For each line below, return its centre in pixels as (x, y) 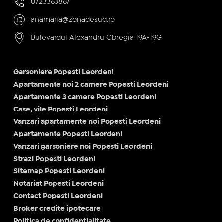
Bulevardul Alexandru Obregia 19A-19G (96, 37)
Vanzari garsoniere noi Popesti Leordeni (83, 146)
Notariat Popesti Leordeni (58, 184)
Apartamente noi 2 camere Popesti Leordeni (91, 84)
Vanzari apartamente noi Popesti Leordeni (87, 122)
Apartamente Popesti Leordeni (68, 134)
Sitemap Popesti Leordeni (59, 171)
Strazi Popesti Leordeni (54, 159)
